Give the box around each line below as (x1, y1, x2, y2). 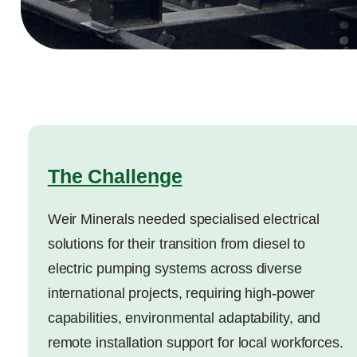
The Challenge (47, 165, 182, 188)
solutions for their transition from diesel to (47, 236, 306, 253)
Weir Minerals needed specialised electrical (47, 211, 320, 228)
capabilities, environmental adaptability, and (47, 310, 321, 327)
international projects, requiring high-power (47, 285, 316, 302)
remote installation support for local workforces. (47, 335, 343, 351)
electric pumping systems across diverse (47, 261, 302, 277)
